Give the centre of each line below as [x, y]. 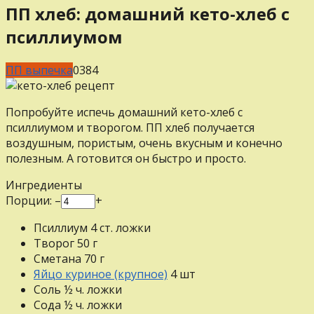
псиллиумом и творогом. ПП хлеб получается [130, 127]
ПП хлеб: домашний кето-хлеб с [148, 13]
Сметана [57, 258]
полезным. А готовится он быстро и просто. [126, 158]
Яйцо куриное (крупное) [101, 274]
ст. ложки [124, 227]
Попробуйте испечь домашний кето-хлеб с [124, 112]
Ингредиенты [44, 185]
